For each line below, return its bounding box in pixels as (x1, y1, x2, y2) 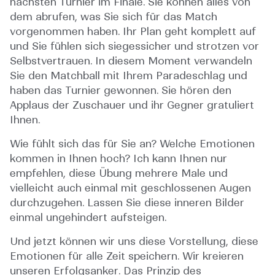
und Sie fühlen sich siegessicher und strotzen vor (10, 40, 259, 53)
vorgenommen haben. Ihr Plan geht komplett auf (10, 25, 256, 38)
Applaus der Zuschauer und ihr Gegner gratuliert (10, 99, 254, 112)
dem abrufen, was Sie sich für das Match (10, 10, 217, 23)
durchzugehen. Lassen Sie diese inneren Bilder (10, 196, 244, 209)
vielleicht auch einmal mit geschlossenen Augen (10, 182, 251, 195)
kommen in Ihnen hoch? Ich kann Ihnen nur (10, 152, 227, 165)
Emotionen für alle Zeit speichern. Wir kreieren (10, 250, 244, 263)
